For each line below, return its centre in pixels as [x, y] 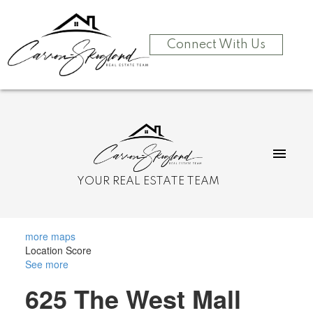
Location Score [58, 250]
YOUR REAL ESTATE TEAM [148, 181]
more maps [50, 236]
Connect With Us [216, 45]
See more [46, 264]
